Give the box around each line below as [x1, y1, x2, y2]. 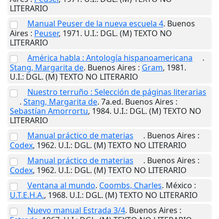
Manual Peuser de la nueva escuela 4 [27, 18, 163, 29]
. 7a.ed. [97, 96, 125, 107]
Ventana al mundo [27, 179, 95, 191]
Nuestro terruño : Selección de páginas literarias [27, 86, 206, 97]
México [166, 179, 192, 191]
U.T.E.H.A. [10, 189, 44, 200]
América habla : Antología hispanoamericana [27, 52, 193, 63]
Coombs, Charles [99, 179, 162, 191]
